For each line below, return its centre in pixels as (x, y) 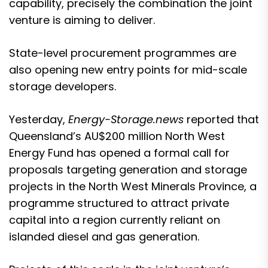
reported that (223, 119)
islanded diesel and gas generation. (104, 237)
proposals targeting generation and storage (128, 170)
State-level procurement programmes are (123, 53)
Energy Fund (41, 153)
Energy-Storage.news (127, 119)
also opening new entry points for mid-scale (128, 70)
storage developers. (63, 86)
